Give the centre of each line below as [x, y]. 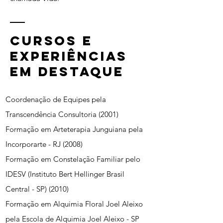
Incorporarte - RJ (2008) [44, 144]
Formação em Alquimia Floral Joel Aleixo [74, 204]
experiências [69, 56]
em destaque [67, 71]
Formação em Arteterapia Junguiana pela [74, 129]
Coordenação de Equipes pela [56, 99]
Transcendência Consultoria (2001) [62, 114]
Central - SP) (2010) [37, 189]
